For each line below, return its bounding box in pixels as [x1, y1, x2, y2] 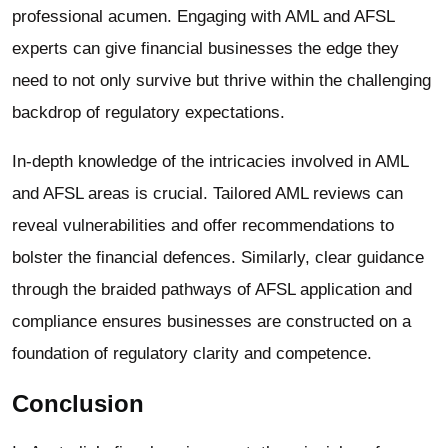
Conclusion [12, 390, 144, 418]
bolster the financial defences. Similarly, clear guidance [12, 248, 424, 268]
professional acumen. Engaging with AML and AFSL [12, 7, 394, 27]
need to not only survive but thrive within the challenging [12, 71, 431, 91]
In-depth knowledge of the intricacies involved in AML [12, 152, 408, 172]
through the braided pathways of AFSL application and [12, 280, 412, 300]
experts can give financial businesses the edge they [12, 39, 399, 59]
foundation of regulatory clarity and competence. [12, 344, 372, 364]
